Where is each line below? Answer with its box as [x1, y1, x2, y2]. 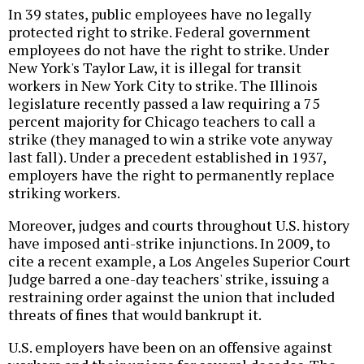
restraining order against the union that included [8, 287, 335, 307]
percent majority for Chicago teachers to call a [8, 111, 315, 132]
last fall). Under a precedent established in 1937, [8, 147, 326, 167]
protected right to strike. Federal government [8, 22, 310, 42]
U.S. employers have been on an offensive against [8, 337, 332, 357]
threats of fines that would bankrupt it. [8, 305, 262, 325]
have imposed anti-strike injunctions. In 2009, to [8, 233, 330, 253]
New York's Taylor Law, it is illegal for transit [8, 58, 301, 78]
